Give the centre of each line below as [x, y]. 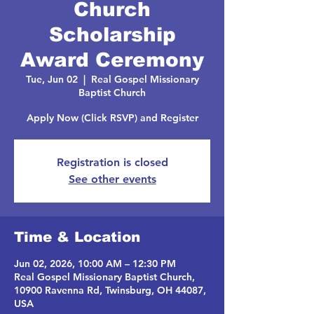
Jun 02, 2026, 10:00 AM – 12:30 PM [95, 264]
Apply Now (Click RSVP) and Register [112, 118]
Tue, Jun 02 [52, 79]
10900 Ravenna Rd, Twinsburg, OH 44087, [110, 290]
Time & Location [77, 237]
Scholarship [112, 35]
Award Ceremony [112, 60]
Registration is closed [112, 162]
